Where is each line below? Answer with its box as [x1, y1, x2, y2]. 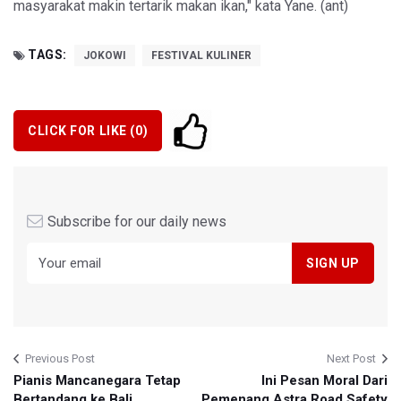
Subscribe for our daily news [47, 213, 226, 231]
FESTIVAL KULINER [150, 49, 252, 63]
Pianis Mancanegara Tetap [13, 372, 181, 389]
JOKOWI [82, 49, 126, 63]
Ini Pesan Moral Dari [261, 372, 388, 389]
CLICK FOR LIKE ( [28, 123, 135, 138]
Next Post [327, 352, 376, 366]
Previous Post [25, 352, 95, 366]
